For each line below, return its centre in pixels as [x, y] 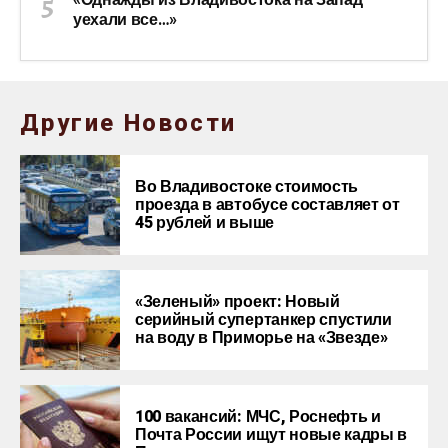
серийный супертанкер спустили [263, 319]
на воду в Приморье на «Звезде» [261, 337]
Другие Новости [128, 122]
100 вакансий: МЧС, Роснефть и [258, 416]
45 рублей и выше [204, 222]
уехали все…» [125, 19]
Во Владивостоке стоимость [246, 186]
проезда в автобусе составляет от [267, 204]
